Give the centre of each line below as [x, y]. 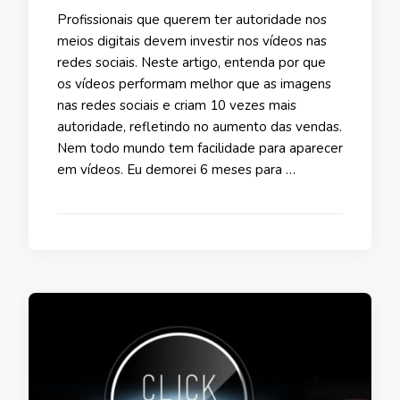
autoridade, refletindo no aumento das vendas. [200, 126]
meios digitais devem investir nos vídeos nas [192, 41]
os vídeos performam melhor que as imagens [194, 83]
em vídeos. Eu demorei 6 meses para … [176, 169]
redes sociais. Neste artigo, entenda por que [192, 62]
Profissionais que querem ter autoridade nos [192, 19]
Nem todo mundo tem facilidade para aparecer [200, 148]
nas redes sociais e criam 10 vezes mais [177, 105]
